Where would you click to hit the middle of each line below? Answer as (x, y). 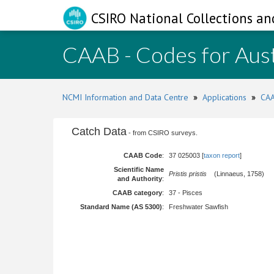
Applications (224, 97)
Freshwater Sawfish (198, 207)
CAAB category (137, 193)
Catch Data (99, 131)
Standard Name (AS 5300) (121, 207)
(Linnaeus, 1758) (235, 174)
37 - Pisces (186, 193)
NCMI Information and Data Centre (125, 97)
